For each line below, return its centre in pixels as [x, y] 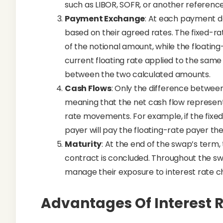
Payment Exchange [105, 19]
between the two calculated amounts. [138, 74]
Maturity [83, 144]
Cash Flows [88, 88]
